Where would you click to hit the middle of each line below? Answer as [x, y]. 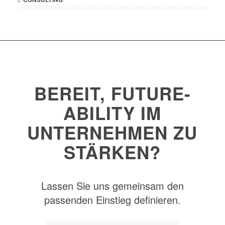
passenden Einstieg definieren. [112, 199]
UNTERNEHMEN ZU [113, 132]
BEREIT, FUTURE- [112, 93]
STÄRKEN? [113, 152]
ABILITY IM [113, 113]
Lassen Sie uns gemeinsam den [112, 185]
